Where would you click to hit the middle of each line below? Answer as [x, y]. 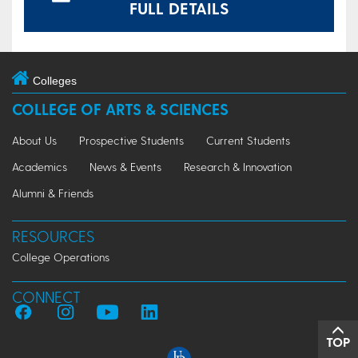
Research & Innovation [238, 166]
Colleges [55, 80]
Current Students [248, 140]
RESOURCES [53, 236]
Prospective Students [131, 140]
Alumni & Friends [53, 193]
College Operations [61, 257]
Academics [40, 166]
